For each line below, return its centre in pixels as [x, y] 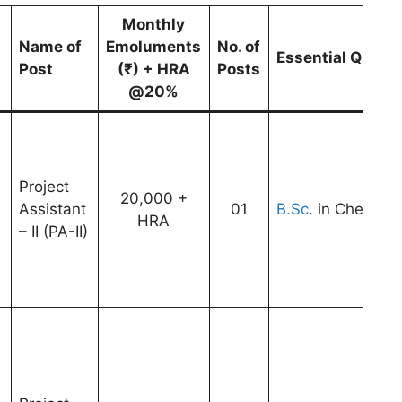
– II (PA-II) [53, 231]
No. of [239, 46]
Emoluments [153, 46]
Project [44, 186]
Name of [50, 46]
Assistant [52, 209]
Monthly [153, 24]
